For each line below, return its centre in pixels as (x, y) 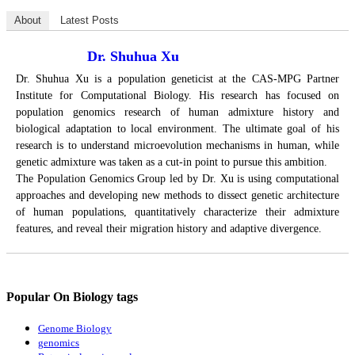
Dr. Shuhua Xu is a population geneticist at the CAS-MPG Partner (177, 78)
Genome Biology (75, 329)
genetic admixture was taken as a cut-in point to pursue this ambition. (172, 162)
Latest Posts (90, 20)
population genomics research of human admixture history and (177, 112)
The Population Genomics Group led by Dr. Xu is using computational (177, 178)
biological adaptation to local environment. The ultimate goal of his (177, 128)
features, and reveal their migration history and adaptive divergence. (169, 228)
